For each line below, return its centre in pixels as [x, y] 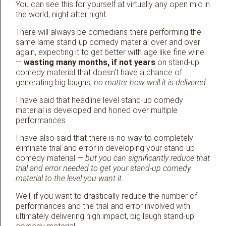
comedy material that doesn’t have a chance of [99, 73]
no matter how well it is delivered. [151, 83]
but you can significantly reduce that [147, 158]
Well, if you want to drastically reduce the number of [106, 196]
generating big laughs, [55, 83]
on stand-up [177, 63]
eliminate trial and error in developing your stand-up [105, 148]
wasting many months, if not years [90, 63]
